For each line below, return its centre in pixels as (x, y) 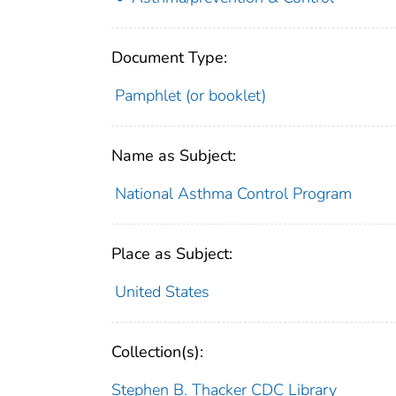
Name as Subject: (174, 156)
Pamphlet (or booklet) (190, 96)
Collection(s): (157, 352)
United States (162, 292)
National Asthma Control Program (233, 194)
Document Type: (169, 58)
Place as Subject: (172, 254)
